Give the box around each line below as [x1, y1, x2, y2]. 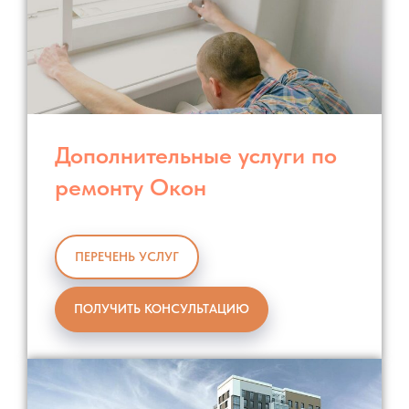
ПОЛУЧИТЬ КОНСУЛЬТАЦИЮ [74, 301, 249, 317]
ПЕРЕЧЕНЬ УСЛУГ [75, 249, 179, 265]
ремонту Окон [55, 172, 206, 201]
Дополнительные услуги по [55, 140, 337, 169]
